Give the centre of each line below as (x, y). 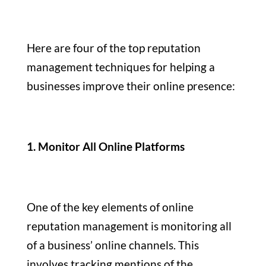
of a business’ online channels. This (113, 245)
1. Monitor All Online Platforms (107, 146)
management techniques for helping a (121, 66)
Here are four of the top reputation (113, 47)
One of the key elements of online (110, 207)
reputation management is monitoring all (129, 226)
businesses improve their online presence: (132, 85)
